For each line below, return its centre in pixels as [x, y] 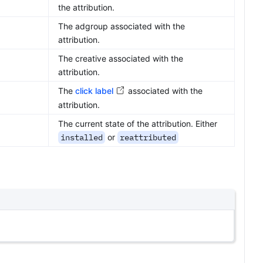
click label [94, 91]
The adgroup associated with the [122, 26]
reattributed [148, 137]
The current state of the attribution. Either [138, 124]
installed [82, 137]
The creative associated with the [121, 58]
